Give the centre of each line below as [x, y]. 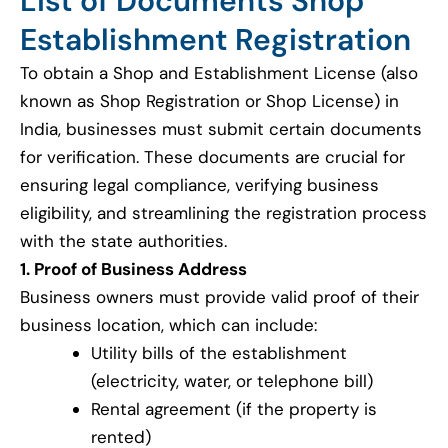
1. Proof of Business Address [133, 269]
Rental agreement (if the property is [234, 409]
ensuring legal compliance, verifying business [199, 185]
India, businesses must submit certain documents [221, 129]
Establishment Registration [215, 40]
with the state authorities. [123, 241]
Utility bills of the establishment [219, 353]
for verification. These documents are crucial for [212, 157]
